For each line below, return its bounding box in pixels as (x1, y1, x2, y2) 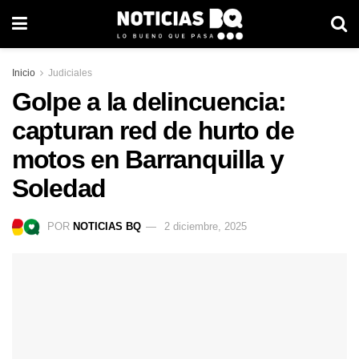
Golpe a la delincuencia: (12, 87, 286, 116)
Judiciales (48, 67, 92, 79)
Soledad (12, 174, 107, 203)
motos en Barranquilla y (12, 145, 284, 174)
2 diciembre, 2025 (164, 220, 247, 232)
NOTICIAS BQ (73, 220, 141, 232)
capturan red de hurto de (12, 116, 294, 145)
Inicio (12, 67, 35, 79)
